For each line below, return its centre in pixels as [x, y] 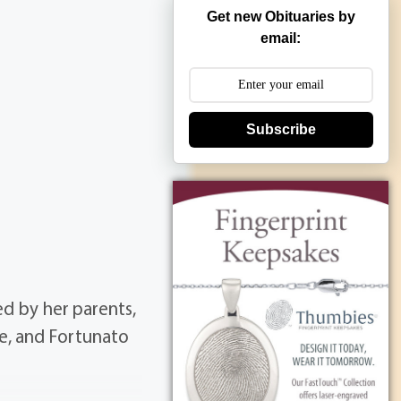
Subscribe [281, 130]
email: [281, 38]
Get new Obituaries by [281, 17]
